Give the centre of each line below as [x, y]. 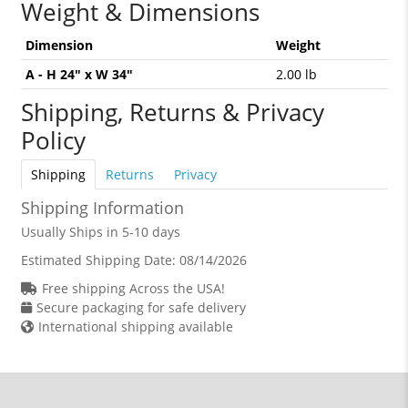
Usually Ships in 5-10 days [100, 232]
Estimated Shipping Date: [100, 260]
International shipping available [135, 326]
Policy [53, 140]
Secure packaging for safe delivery [141, 307]
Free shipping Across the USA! [133, 288]
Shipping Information [102, 208]
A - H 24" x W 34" [79, 74]
